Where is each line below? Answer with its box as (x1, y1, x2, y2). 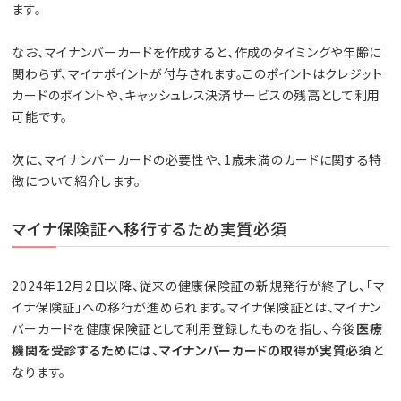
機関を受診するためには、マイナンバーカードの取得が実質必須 (12, 341, 372, 360)
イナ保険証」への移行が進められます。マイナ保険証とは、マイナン (12, 298, 382, 317)
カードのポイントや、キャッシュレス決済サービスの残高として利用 (12, 86, 381, 105)
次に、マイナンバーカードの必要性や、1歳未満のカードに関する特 (12, 150, 383, 169)
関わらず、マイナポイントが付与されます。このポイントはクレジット (12, 64, 383, 83)
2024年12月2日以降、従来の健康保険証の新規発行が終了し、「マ (12, 277, 386, 295)
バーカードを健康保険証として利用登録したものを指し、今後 (12, 320, 357, 338)
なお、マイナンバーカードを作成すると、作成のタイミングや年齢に (12, 43, 382, 62)
